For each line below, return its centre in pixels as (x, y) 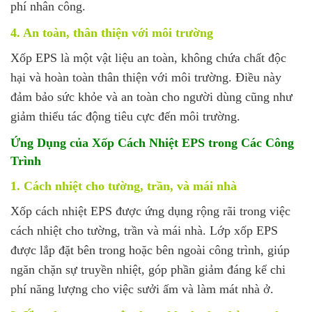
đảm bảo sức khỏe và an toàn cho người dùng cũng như (151, 96)
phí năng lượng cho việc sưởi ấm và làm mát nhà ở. (142, 289)
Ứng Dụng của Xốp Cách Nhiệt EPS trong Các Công (152, 142)
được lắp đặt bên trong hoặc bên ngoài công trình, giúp (150, 250)
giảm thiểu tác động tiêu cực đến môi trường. (125, 116)
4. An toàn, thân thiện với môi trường (112, 32)
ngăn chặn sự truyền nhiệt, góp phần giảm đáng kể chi (148, 269)
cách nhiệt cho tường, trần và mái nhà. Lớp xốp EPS (144, 230)
